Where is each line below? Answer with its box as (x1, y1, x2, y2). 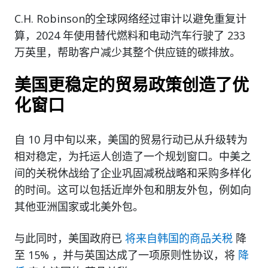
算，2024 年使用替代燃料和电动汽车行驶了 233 (14, 28, 245, 43)
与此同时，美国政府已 (14, 231, 122, 246)
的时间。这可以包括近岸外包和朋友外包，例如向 (14, 182, 251, 197)
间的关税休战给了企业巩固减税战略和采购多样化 (14, 166, 251, 181)
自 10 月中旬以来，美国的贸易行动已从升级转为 (14, 132, 248, 147)
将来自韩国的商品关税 (122, 231, 233, 246)
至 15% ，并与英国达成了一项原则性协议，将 (14, 248, 235, 263)
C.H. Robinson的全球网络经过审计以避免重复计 (14, 11, 246, 26)
